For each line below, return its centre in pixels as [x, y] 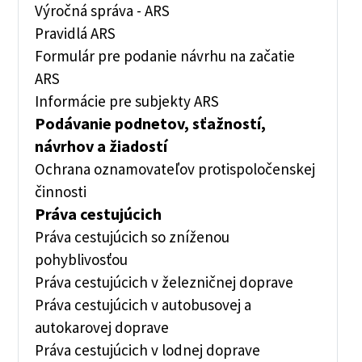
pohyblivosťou [81, 259]
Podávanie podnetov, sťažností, [150, 123]
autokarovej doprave [102, 327]
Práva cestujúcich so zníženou [132, 237]
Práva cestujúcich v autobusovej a [143, 305]
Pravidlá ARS [75, 33]
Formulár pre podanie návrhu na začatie [165, 56]
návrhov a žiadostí [101, 146]
